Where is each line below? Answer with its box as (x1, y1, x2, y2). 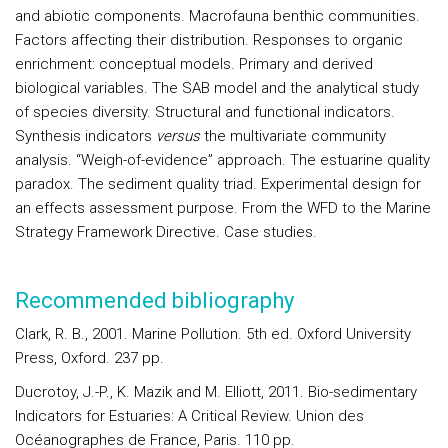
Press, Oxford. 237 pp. (15, 349, 164, 367)
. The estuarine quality (282, 151, 430, 169)
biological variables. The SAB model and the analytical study (15, 79, 419, 97)
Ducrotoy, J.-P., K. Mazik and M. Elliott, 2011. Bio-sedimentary (15, 383, 417, 401)
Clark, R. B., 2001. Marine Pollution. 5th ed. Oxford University (15, 325, 411, 343)
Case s (224, 223, 271, 241)
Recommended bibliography (15, 288, 294, 313)
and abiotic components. (15, 7, 189, 25)
